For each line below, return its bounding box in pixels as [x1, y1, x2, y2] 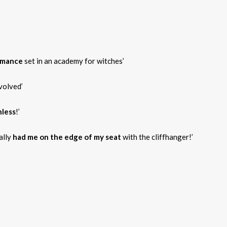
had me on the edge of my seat [13, 132, 121, 141]
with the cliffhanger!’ [121, 132, 193, 141]
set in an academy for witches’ [23, 56, 124, 65]
